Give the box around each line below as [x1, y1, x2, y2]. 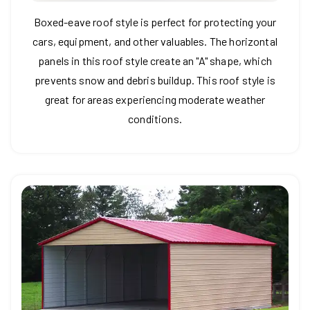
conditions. [128, 112, 182, 126]
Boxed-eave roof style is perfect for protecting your [33, 15, 277, 29]
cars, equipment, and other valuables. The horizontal [33, 35, 277, 48]
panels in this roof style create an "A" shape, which [38, 54, 272, 68]
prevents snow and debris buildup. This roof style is [35, 73, 275, 87]
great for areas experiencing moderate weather [44, 93, 266, 107]
